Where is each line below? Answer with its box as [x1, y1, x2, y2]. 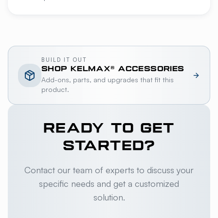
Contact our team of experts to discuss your [24, 164, 194, 176]
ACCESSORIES [114, 65, 184, 73]
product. [41, 85, 69, 94]
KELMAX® [71, 65, 115, 73]
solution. [93, 192, 125, 203]
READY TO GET [43, 122, 175, 137]
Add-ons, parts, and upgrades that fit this [41, 75, 174, 84]
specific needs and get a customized [39, 178, 179, 189]
